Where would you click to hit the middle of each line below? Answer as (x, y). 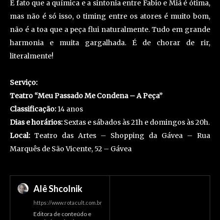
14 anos (69, 109)
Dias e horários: (36, 123)
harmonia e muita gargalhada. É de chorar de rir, (110, 43)
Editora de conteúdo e (62, 214)
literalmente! (32, 56)
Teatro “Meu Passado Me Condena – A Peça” (86, 96)
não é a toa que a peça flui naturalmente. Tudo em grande (110, 30)
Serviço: (24, 83)
